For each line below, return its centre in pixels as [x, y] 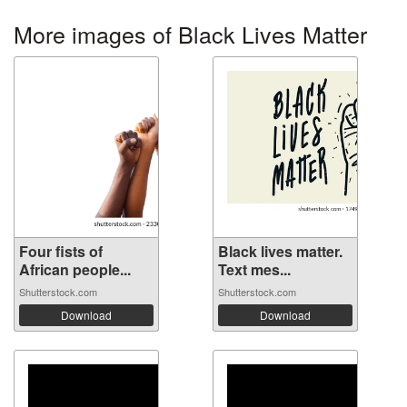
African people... [75, 270]
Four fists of [61, 252]
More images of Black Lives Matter [190, 34]
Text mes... [254, 270]
